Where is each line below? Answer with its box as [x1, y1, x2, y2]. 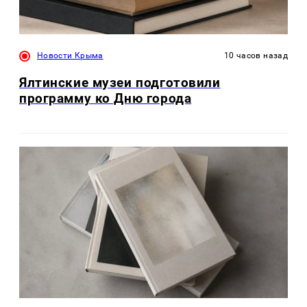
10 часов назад [223, 51, 288, 61]
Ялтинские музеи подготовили [19, 75, 221, 91]
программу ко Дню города [19, 90, 192, 107]
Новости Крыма [37, 51, 103, 61]
